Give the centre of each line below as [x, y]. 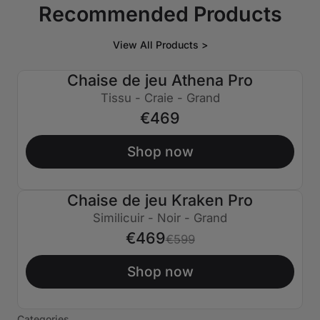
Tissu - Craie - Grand [160, 97]
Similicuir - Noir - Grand [160, 217]
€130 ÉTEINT [75, 212]
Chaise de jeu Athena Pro [160, 80]
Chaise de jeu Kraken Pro [160, 200]
